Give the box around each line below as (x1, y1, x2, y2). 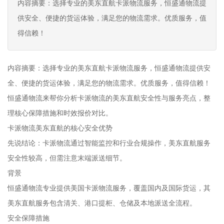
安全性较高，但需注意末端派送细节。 (7, 154, 126, 162)
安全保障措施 (7, 214, 49, 222)
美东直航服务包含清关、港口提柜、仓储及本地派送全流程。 (7, 199, 196, 207)
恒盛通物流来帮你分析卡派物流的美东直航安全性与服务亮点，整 (7, 94, 210, 102)
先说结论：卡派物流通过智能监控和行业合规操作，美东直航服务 (7, 139, 210, 147)
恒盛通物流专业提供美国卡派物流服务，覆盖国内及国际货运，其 (7, 184, 210, 192)
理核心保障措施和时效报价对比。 (7, 109, 112, 117)
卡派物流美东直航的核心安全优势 (7, 124, 112, 132)
